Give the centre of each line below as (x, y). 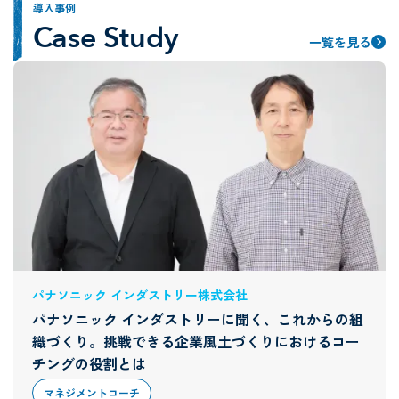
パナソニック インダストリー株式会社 (139, 294)
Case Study (105, 38)
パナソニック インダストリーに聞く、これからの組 (197, 318)
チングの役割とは (89, 363)
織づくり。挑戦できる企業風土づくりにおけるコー (195, 341)
